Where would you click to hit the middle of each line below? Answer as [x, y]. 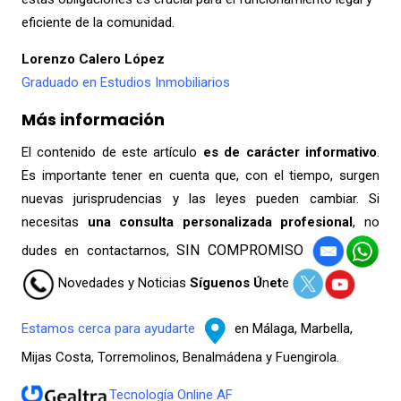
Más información [93, 120]
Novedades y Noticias [124, 283]
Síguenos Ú [226, 283]
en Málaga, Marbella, [293, 329]
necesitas [54, 222]
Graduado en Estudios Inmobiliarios [125, 83]
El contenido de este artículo [112, 153]
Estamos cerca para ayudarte [110, 329]
